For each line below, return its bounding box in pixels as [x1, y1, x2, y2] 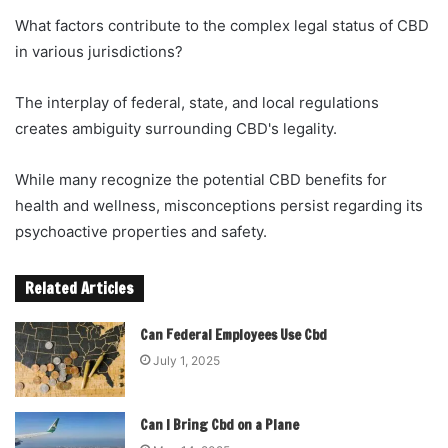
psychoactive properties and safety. [15, 222, 267, 242]
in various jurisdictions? [15, 42, 183, 62]
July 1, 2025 [153, 353, 221, 369]
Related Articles [25, 278, 134, 300]
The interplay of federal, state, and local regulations [15, 93, 379, 113]
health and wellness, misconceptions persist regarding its [15, 196, 423, 216]
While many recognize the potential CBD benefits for [15, 170, 387, 190]
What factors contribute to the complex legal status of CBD [15, 16, 429, 36]
